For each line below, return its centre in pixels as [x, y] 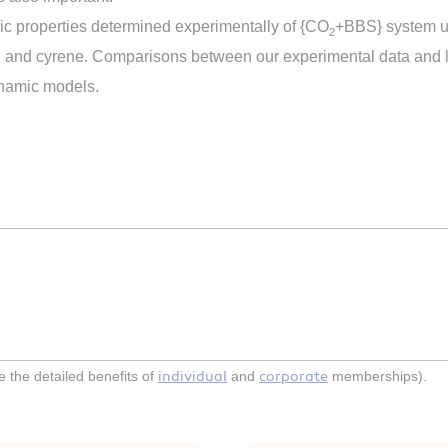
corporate [293, 376]
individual [192, 376]
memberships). [377, 376]
